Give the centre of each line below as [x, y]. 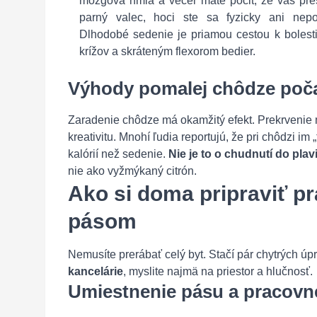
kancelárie [96, 271]
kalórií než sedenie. [118, 154]
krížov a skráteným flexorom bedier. [167, 51]
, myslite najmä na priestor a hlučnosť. [218, 271]
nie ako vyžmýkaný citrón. [132, 171]
